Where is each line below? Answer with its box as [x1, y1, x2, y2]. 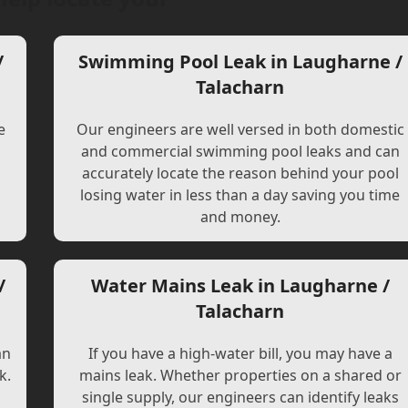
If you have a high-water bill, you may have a [87, 343, 393, 363]
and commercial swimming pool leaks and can [80, 141, 400, 161]
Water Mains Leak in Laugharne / [90, 273, 390, 298]
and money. [199, 207, 280, 227]
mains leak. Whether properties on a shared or [78, 365, 402, 385]
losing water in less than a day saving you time [80, 185, 401, 205]
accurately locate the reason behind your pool [81, 163, 399, 183]
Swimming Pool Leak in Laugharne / [77, 49, 403, 74]
